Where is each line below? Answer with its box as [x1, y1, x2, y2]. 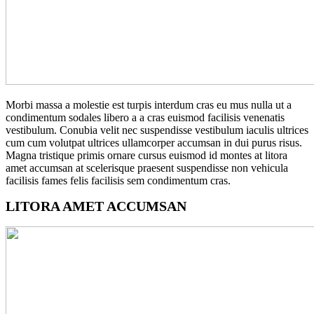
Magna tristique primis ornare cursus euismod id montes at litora [6, 149, 287, 161]
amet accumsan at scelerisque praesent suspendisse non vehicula [6, 161, 288, 174]
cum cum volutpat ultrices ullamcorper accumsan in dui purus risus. [6, 136, 302, 149]
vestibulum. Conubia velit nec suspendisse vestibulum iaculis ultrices [6, 123, 308, 136]
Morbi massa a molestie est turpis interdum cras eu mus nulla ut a [6, 98, 292, 111]
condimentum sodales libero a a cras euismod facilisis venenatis [6, 111, 285, 123]
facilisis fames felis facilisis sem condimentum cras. [6, 174, 231, 186]
